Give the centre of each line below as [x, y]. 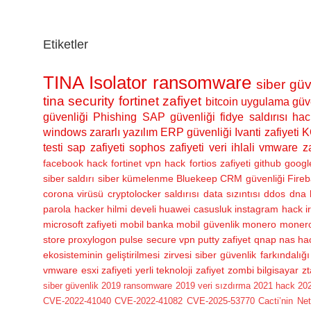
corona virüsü [74, 193]
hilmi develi [132, 209]
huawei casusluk [195, 209]
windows [65, 132]
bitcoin [221, 101]
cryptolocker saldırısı [153, 193]
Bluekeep [197, 178]
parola [57, 209]
